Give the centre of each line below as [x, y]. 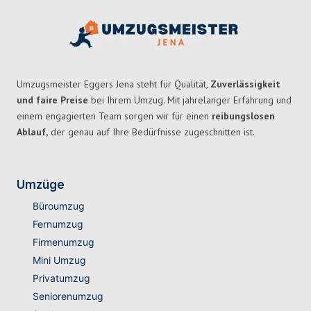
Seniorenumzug [68, 296]
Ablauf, [32, 132]
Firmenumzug [63, 242]
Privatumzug [61, 278]
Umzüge [41, 185]
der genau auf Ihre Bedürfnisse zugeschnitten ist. [151, 132]
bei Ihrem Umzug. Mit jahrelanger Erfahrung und [190, 100]
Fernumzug [58, 224]
